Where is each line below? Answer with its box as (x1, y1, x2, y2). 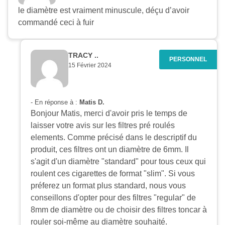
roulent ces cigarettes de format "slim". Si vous (31, 169, 195, 178)
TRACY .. (68, 51, 98, 59)
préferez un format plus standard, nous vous (31, 181, 186, 190)
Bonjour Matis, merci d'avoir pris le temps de (31, 108, 187, 118)
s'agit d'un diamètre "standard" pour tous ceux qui (31, 157, 206, 166)
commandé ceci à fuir (18, 18, 94, 27)
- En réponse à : (31, 98, 79, 106)
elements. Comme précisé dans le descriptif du (31, 133, 197, 142)
